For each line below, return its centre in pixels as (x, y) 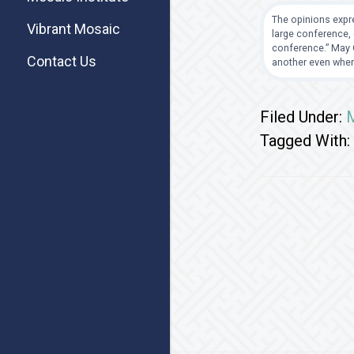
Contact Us (62, 62)
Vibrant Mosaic (73, 29)
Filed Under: (303, 117)
